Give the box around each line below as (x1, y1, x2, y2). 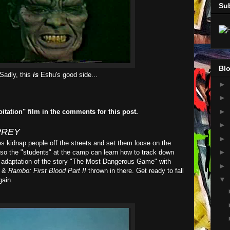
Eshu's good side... (38, 71, 98, 79)
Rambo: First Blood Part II (8, 167, 86, 175)
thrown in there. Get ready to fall (86, 167, 184, 175)
